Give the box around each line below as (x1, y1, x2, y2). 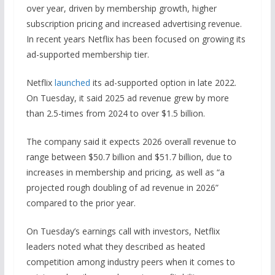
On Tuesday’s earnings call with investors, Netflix (26, 225, 220, 237)
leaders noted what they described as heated (26, 240, 205, 252)
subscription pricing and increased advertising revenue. (26, 17, 242, 29)
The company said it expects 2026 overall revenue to (26, 135, 236, 147)
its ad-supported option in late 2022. (90, 76, 236, 88)
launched (54, 76, 90, 88)
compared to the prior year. (26, 196, 136, 209)
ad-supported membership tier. (26, 48, 149, 60)
